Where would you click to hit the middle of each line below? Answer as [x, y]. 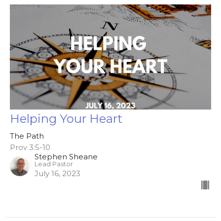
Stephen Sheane [66, 157]
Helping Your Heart [66, 119]
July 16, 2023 [57, 174]
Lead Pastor [54, 164]
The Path [27, 136]
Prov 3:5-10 [30, 147]
